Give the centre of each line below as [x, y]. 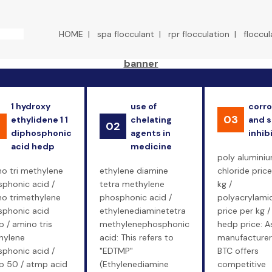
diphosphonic [41, 133]
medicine [151, 146]
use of [143, 106]
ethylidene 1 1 [39, 120]
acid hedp [32, 146]
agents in [150, 133]
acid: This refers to [136, 237]
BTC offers [238, 251]
